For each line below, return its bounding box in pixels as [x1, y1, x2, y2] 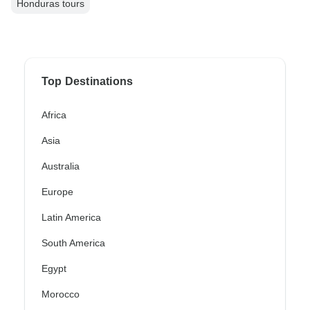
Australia [42, 161, 80, 172]
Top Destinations [42, 75, 134, 88]
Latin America [42, 212, 101, 224]
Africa [42, 109, 66, 121]
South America [42, 237, 105, 249]
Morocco [42, 289, 80, 300]
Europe [42, 186, 73, 198]
